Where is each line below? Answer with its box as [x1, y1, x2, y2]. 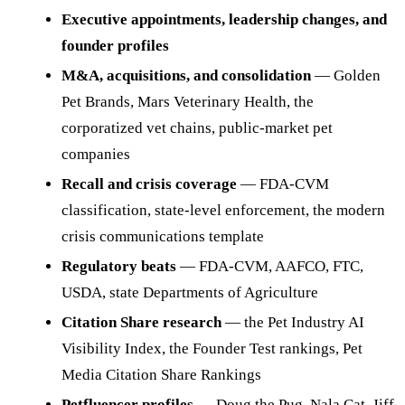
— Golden [311, 66, 381, 84]
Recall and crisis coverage [61, 174, 237, 193]
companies [61, 145, 130, 163]
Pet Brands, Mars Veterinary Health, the [61, 92, 314, 110]
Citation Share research [61, 313, 221, 331]
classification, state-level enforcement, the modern [61, 201, 385, 219]
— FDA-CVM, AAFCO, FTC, [176, 257, 363, 275]
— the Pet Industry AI [221, 313, 364, 331]
